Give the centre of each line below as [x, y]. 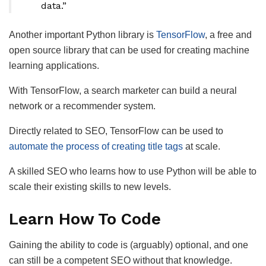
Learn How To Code [85, 219]
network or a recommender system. [82, 106]
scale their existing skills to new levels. [90, 187]
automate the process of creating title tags [96, 147]
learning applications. [54, 66]
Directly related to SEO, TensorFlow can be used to [116, 131]
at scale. [202, 147]
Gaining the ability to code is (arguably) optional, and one [129, 245]
